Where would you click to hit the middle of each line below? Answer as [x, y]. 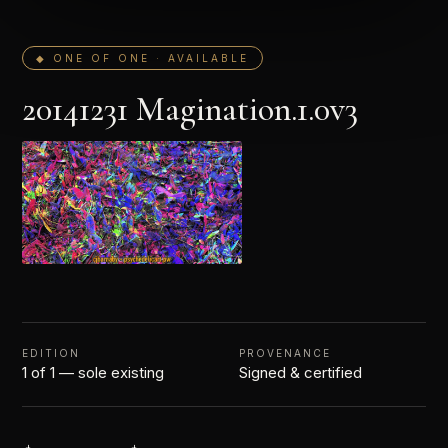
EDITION [51, 353]
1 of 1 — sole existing [93, 373]
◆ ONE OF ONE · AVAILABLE [142, 57]
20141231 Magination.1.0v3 [190, 109]
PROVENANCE [285, 353]
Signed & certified [300, 373]
